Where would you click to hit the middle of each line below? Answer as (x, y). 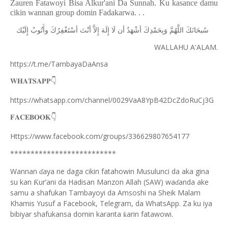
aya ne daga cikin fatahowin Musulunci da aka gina (126, 171)
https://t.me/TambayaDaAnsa (59, 64)
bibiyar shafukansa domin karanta (67, 214)
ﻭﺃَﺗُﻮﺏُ (39, 30)
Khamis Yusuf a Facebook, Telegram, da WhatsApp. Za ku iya (111, 203)
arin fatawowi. (150, 214)
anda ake (194, 182)
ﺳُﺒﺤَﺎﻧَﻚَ (197, 30)
